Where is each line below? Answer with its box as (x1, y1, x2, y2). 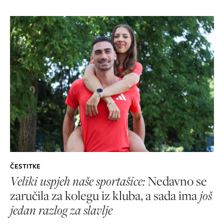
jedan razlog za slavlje (10, 201, 112, 218)
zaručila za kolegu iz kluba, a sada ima (10, 187, 199, 203)
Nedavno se (147, 172, 207, 189)
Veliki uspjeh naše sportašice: (10, 172, 147, 189)
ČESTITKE (10, 161, 40, 171)
